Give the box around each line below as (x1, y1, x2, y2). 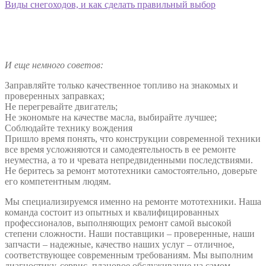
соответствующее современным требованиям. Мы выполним (5, 249, 253, 260)
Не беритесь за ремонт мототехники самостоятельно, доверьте (5, 165, 257, 176)
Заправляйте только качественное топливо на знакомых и (5, 80, 238, 90)
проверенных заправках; (5, 90, 104, 101)
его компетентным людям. (5, 176, 111, 186)
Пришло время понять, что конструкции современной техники (5, 133, 261, 144)
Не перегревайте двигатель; (5, 101, 118, 112)
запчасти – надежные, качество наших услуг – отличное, (5, 239, 235, 249)
